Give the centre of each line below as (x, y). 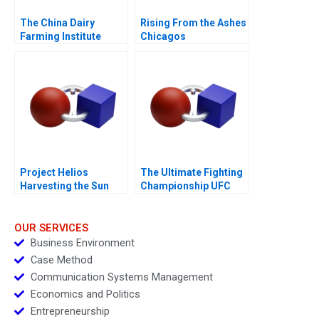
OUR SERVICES (51, 228)
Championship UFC (185, 185)
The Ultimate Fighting (192, 172)
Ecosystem (167, 63)
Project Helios (54, 172)
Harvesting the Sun (64, 185)
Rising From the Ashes (193, 22)
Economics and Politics (85, 294)
